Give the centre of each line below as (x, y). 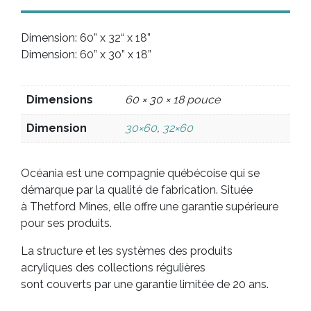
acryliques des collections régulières (113, 267)
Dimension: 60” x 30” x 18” (86, 54)
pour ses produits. (66, 223)
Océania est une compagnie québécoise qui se (140, 173)
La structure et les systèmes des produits (127, 251)
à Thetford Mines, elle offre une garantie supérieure (150, 206)
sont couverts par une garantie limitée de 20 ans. (145, 284)
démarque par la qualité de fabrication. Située (137, 190)
